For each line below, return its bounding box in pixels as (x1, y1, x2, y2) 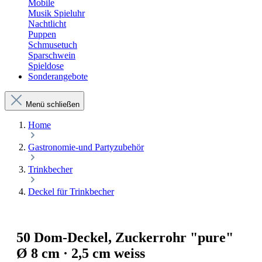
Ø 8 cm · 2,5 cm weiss (16, 245, 145, 261)
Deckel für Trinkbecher (28, 187, 114, 196)
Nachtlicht (28, 19, 66, 29)
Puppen (28, 29, 56, 39)
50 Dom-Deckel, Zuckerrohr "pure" (16, 229, 233, 245)
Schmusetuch (28, 40, 77, 50)
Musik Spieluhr (28, 8, 85, 18)
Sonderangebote (28, 71, 88, 81)
